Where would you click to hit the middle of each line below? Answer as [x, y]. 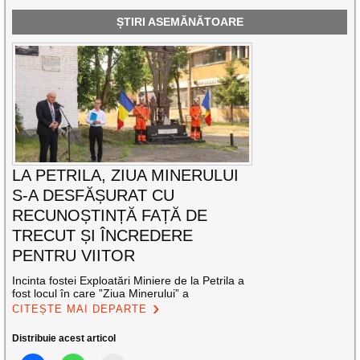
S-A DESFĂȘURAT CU [94, 196]
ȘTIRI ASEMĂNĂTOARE [180, 21]
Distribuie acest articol [64, 339]
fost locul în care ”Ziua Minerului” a [101, 294]
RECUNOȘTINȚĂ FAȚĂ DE [110, 216]
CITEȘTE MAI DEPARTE [80, 309]
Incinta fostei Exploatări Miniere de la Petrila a [129, 281]
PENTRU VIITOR [74, 256]
